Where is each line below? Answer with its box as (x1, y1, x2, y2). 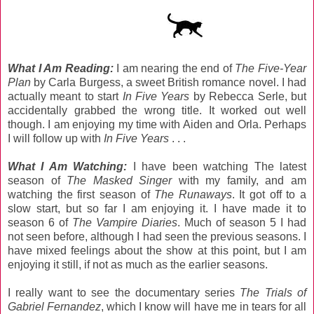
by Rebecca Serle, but (189, 90, 307, 102)
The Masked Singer (67, 174, 172, 186)
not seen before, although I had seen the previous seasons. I (8, 230, 306, 243)
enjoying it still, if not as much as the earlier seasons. (8, 258, 268, 271)
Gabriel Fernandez (8, 300, 102, 313)
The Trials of (240, 286, 307, 299)
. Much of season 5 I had (177, 216, 306, 228)
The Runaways (154, 188, 232, 200)
